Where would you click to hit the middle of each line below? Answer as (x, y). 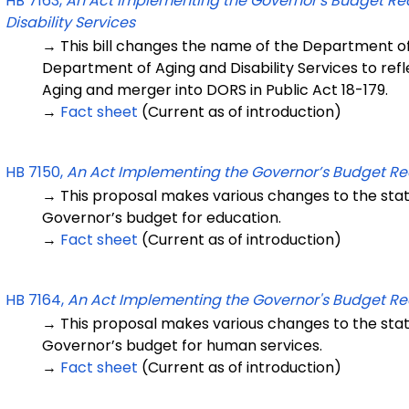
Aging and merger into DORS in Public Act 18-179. (215, 90)
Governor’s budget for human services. (182, 346)
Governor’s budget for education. (162, 218)
